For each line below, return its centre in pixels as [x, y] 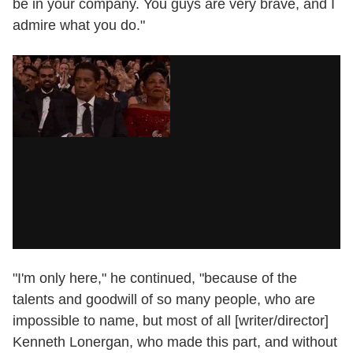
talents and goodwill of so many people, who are [164, 299]
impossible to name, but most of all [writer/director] [171, 320]
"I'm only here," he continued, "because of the [155, 278]
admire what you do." [79, 25]
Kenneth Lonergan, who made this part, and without [175, 342]
